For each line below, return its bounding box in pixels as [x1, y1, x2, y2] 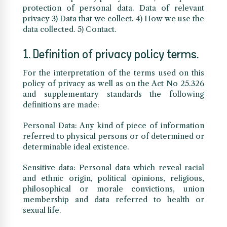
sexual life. [22, 205, 61, 215]
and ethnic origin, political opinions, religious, [22, 173, 205, 183]
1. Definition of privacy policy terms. [22, 46, 199, 61]
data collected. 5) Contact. [22, 24, 117, 34]
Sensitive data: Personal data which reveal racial [22, 163, 205, 173]
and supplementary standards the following [22, 89, 205, 99]
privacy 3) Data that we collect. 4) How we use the [22, 14, 205, 24]
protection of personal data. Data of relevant [22, 3, 205, 13]
